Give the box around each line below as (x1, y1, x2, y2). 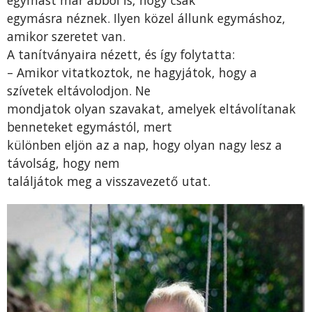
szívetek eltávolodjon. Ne (7, 81, 150, 99)
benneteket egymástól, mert (7, 118, 172, 135)
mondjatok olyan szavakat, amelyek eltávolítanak (7, 100, 296, 117)
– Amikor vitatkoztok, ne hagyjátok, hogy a (7, 63, 257, 81)
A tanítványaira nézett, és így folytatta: (7, 45, 235, 63)
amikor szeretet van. (7, 27, 125, 45)
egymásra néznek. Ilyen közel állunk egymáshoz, (7, 9, 286, 26)
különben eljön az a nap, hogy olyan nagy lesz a (7, 136, 282, 153)
